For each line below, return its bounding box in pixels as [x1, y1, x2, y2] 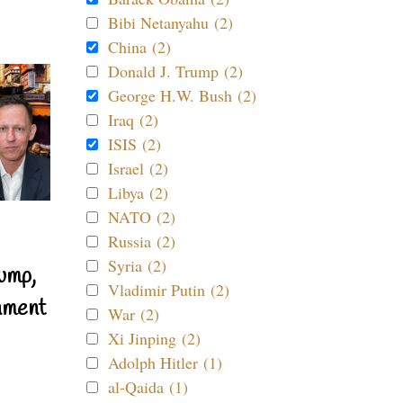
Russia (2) [108, 230, 175, 252]
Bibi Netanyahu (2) [108, 12, 233, 33]
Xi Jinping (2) [108, 327, 201, 349]
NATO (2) [108, 206, 175, 228]
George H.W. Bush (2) [108, 85, 256, 106]
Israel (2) [108, 157, 168, 179]
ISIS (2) [108, 133, 161, 155]
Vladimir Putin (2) [108, 279, 229, 300]
